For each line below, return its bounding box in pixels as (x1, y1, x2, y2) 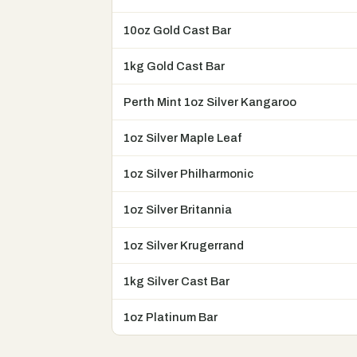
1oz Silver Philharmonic (124, 167, 253, 181)
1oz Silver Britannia (124, 203, 232, 217)
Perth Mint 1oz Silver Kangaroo (124, 96, 296, 109)
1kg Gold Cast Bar (124, 60, 225, 73)
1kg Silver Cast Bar (124, 275, 229, 288)
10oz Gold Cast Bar (124, 24, 231, 37)
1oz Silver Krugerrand (124, 239, 244, 253)
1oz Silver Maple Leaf (124, 131, 242, 145)
